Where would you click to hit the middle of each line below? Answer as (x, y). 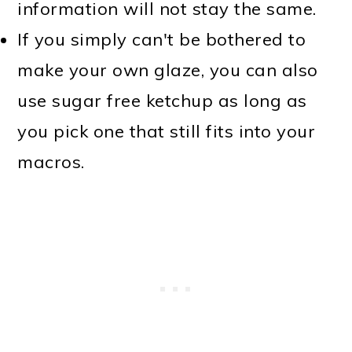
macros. (51, 162)
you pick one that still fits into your (167, 132)
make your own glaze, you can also (168, 70)
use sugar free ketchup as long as (162, 101)
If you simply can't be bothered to (162, 40)
